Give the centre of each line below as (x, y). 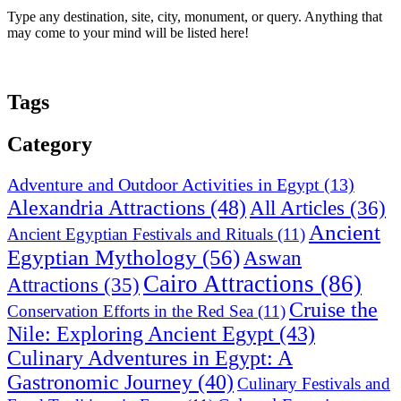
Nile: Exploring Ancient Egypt (141, 334)
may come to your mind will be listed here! (128, 32)
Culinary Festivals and (314, 384)
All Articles (297, 208)
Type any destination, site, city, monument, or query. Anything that (195, 16)
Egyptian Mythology (102, 258)
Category (50, 145)
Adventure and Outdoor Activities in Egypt (163, 185)
